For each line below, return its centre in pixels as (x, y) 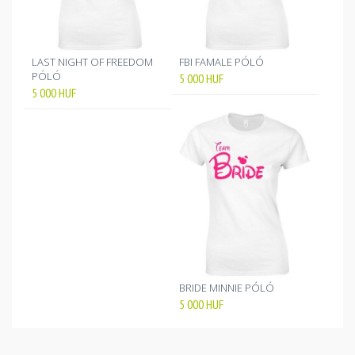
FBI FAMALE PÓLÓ (222, 62)
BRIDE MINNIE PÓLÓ (227, 288)
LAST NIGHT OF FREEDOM (92, 62)
